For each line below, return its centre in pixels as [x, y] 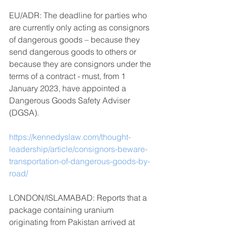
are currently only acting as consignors [80, 27]
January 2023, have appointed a [69, 88]
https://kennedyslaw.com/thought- [70, 137]
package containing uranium [62, 210]
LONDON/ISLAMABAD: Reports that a [79, 197]
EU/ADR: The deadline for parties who [79, 15]
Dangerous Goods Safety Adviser [71, 100]
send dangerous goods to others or [74, 51]
